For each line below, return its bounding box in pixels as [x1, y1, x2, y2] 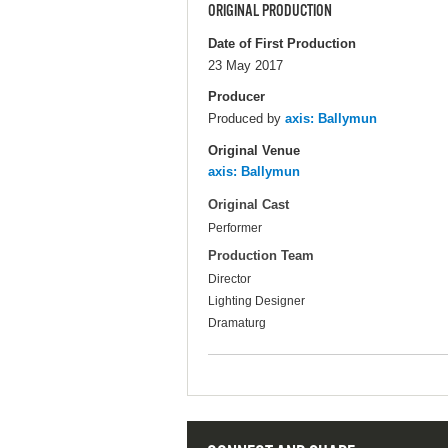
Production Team [208, 248, 314, 264]
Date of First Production [208, 36, 356, 52]
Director [208, 272, 251, 287]
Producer [208, 89, 265, 105]
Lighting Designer [208, 294, 305, 309]
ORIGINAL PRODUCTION [208, 2, 332, 23]
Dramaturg [208, 316, 266, 331]
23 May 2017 [208, 58, 283, 74]
